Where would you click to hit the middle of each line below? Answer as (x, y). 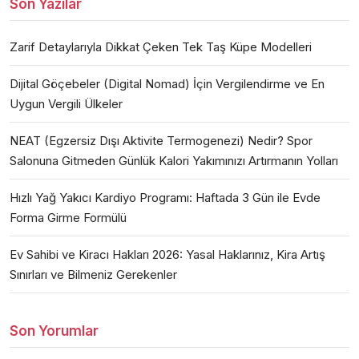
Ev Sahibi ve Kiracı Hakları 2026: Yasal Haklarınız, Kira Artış (167, 254)
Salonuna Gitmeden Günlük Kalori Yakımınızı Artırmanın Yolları (174, 160)
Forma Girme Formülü (68, 217)
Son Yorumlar (54, 331)
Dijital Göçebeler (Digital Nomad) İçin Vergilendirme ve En (167, 83)
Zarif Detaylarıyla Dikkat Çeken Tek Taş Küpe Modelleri (161, 46)
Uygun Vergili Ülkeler (66, 103)
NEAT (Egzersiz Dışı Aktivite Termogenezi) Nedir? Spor (161, 140)
